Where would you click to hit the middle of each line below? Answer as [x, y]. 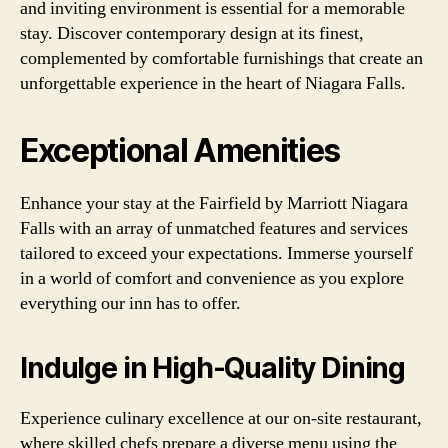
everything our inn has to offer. [130, 303]
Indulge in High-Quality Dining [213, 368]
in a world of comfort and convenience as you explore [212, 278]
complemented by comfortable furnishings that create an [221, 58]
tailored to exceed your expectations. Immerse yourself [216, 253]
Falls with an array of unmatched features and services [214, 228]
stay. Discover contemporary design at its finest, [192, 33]
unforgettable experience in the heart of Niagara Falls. [213, 83]
